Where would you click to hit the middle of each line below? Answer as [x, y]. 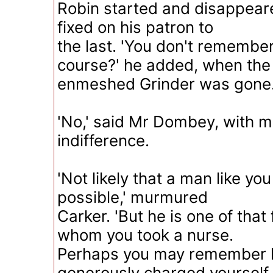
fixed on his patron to [135, 27]
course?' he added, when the [164, 65]
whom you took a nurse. [145, 235]
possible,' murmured [133, 197]
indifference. [103, 140]
